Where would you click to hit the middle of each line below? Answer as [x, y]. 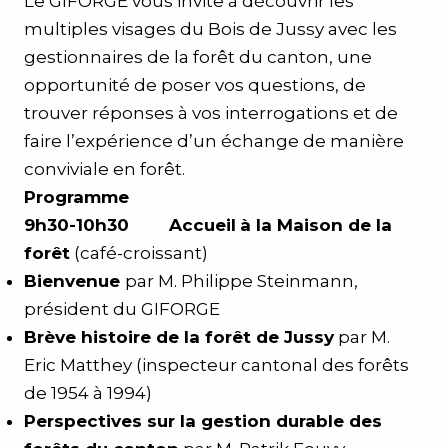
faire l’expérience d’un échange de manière [214, 141]
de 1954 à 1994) [88, 393]
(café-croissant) [139, 253]
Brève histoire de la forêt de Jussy [179, 337]
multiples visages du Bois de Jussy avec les [210, 29]
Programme [76, 197]
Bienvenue [74, 281]
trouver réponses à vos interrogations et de [211, 113]
